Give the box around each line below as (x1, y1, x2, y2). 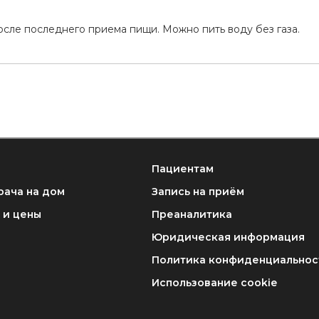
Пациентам (151, 162, 214, 176)
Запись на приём (151, 185, 244, 199)
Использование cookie (151, 276, 277, 290)
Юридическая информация (151, 231, 305, 244)
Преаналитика (151, 208, 232, 221)
